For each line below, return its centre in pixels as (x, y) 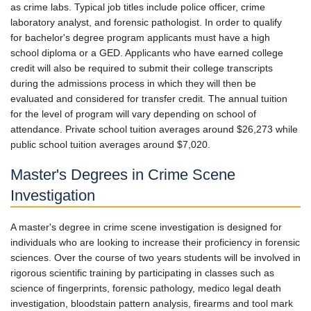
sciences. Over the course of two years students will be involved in (155, 257)
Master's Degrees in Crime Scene (123, 174)
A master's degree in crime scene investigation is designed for (146, 227)
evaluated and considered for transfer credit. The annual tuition (149, 99)
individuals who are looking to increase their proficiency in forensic (155, 242)
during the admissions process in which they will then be (133, 83)
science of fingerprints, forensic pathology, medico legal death (146, 288)
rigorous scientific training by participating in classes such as (142, 272)
